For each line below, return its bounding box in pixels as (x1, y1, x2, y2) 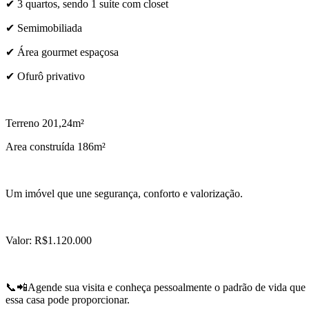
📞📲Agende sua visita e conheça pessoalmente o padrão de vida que (6, 281, 306, 294)
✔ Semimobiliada (6, 22, 82, 34)
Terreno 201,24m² (6, 117, 87, 130)
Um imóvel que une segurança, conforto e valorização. (6, 188, 243, 200)
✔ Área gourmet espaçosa (6, 46, 119, 59)
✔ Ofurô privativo (6, 70, 85, 83)
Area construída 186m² (6, 141, 108, 153)
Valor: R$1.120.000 (6, 235, 92, 247)
